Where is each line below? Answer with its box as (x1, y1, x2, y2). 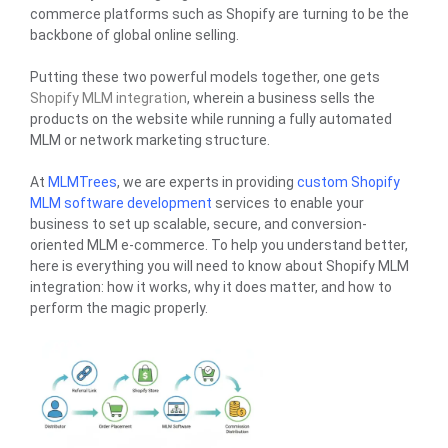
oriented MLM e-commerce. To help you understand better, (30, 236, 408, 253)
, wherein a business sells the (187, 89, 375, 106)
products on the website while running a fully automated (30, 110, 392, 127)
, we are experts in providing (117, 173, 297, 190)
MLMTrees (48, 173, 117, 190)
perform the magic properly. (30, 299, 208, 316)
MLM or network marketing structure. (30, 131, 270, 148)
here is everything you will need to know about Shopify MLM (30, 257, 409, 274)
